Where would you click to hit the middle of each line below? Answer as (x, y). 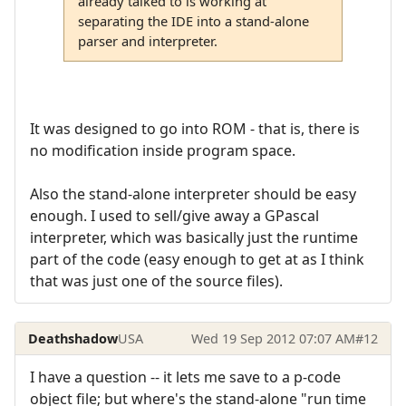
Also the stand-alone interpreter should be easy (193, 194)
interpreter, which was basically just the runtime (194, 238)
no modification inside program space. (163, 151)
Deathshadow (73, 338)
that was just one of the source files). (156, 281)
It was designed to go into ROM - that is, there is (195, 129)
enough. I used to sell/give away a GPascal (174, 216)
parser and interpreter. (147, 40)
